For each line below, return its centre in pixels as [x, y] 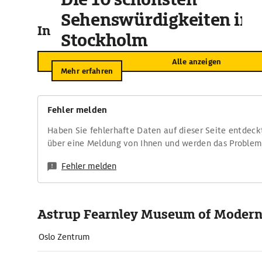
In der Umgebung [91, 31]
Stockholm [104, 40]
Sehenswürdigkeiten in [156, 20]
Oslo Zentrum [64, 237]
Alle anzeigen [196, 61]
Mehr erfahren [87, 71]
